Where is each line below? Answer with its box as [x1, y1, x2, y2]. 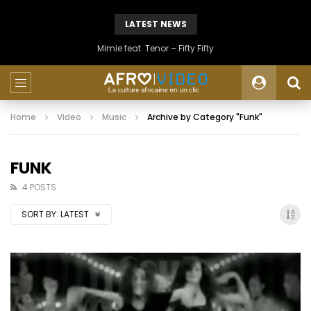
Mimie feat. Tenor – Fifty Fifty [97, 42, 214, 54]
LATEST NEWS [124, 18, 187, 30]
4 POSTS [22, 181, 56, 193]
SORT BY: [22, 208, 58, 220]
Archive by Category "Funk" [147, 111, 262, 123]
